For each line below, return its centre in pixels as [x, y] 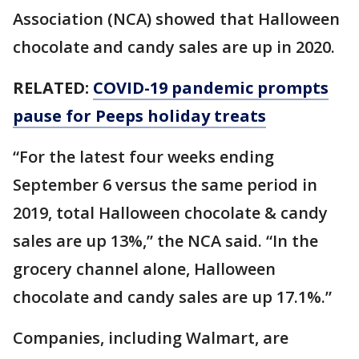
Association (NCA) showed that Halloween [176, 19]
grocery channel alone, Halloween [144, 269]
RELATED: [53, 88]
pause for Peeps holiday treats [139, 116]
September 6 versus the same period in [165, 185]
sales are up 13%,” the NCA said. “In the [165, 241]
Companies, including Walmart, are [151, 338]
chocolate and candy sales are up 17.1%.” [172, 297]
